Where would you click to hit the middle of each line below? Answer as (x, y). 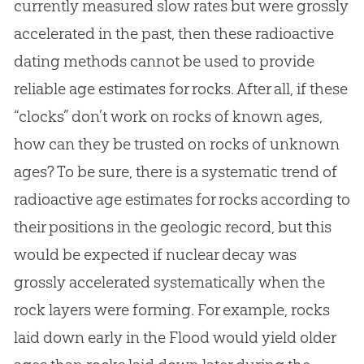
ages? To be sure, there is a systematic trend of (175, 172)
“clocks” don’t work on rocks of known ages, (168, 117)
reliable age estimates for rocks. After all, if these (180, 89)
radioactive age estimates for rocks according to (182, 199)
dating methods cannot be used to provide (164, 61)
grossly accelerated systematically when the (169, 282)
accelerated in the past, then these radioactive (173, 34)
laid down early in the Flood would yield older (174, 338)
